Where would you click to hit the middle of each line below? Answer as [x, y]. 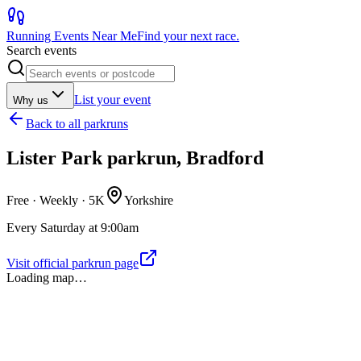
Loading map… [47, 277]
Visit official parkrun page [73, 263]
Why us [31, 100]
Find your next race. [188, 36]
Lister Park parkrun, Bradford [135, 158]
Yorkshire [149, 200]
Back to [47, 124]
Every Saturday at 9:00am [73, 227]
